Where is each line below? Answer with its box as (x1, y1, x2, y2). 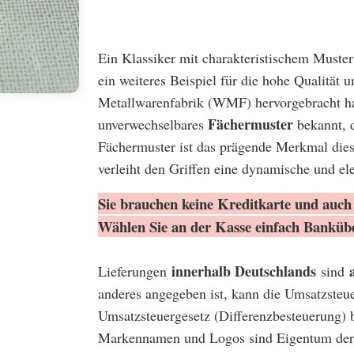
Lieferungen (98, 261, 171, 281)
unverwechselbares (98, 114, 208, 134)
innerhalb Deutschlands (171, 260, 316, 281)
